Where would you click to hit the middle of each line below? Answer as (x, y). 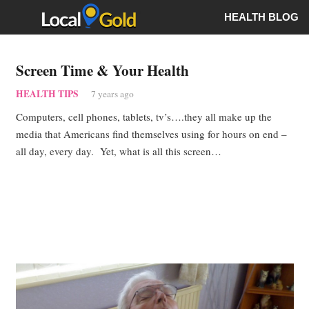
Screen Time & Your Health (102, 70)
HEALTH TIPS (47, 94)
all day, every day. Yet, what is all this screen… (118, 151)
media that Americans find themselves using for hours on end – (151, 133)
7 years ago (112, 94)
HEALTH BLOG (262, 17)
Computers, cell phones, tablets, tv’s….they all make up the (143, 116)
